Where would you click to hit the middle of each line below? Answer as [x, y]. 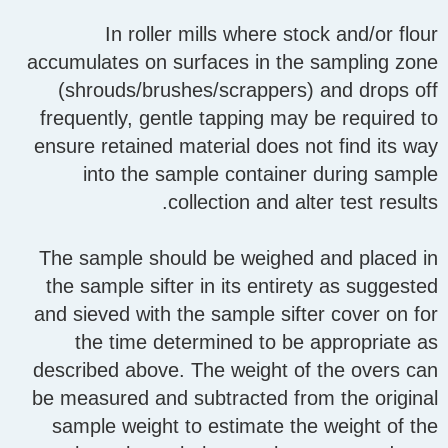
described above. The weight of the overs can [235, 370]
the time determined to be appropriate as [256, 342]
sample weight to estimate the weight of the [245, 426]
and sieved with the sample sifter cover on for [236, 314]
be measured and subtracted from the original [235, 398]
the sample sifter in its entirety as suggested [242, 286]
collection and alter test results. [303, 202]
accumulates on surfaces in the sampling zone [232, 62]
